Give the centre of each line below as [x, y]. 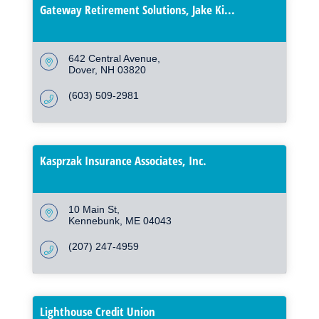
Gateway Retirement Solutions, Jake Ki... [137, 10]
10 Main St [93, 210]
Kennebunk [94, 221]
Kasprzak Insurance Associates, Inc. [123, 161]
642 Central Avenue [113, 59]
